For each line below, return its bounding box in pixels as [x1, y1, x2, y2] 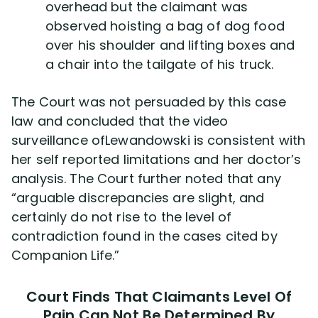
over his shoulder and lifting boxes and [45, 36, 295, 54]
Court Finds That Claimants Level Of [26, 287, 292, 307]
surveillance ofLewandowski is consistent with [11, 131, 306, 149]
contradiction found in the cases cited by [11, 227, 278, 245]
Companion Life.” [11, 246, 120, 264]
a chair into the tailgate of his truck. [45, 55, 274, 73]
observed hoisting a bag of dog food [45, 17, 285, 35]
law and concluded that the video [11, 112, 229, 130]
